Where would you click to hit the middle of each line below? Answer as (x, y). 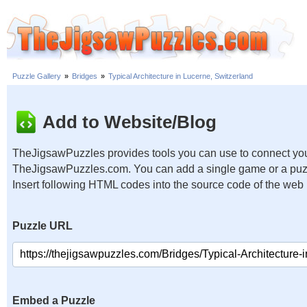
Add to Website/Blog (130, 122)
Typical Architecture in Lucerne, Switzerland (181, 76)
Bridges (85, 76)
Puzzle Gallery (37, 76)
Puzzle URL (42, 226)
